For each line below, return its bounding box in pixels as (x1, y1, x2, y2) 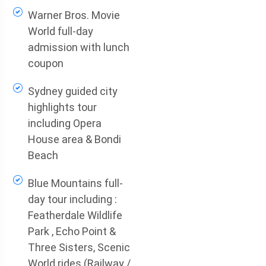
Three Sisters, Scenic (27, 241, 130, 254)
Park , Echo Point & (27, 225, 116, 237)
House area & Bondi (27, 133, 121, 145)
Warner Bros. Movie (27, 9, 120, 21)
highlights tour (27, 101, 97, 113)
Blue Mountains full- (27, 177, 123, 189)
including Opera (27, 117, 102, 129)
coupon (27, 57, 64, 69)
